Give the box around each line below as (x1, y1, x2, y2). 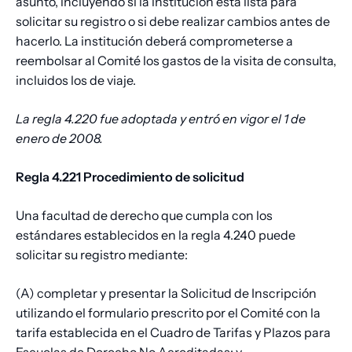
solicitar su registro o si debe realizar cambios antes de (16, 13, 330, 30)
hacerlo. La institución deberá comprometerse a (16, 33, 293, 49)
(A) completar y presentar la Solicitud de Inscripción (16, 285, 317, 302)
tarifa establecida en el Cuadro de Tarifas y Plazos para (16, 324, 331, 341)
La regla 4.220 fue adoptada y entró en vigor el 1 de (16, 111, 306, 127)
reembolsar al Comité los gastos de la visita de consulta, (16, 53, 336, 69)
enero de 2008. (16, 130, 103, 147)
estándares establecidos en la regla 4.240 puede (16, 227, 295, 244)
